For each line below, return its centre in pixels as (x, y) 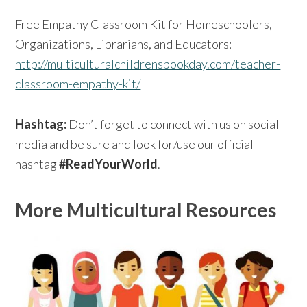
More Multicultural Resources (146, 209)
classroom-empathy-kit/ (78, 83)
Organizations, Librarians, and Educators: (124, 44)
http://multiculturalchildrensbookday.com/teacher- (148, 63)
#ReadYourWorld (109, 163)
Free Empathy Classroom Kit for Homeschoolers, (144, 24)
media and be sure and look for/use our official (135, 144)
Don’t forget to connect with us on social (173, 124)
